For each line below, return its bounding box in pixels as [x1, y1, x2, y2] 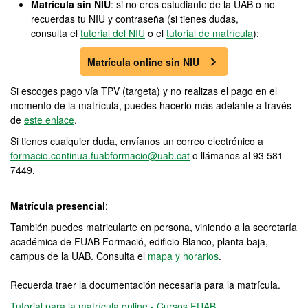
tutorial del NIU [80, 26, 145, 40]
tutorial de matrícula [166, 26, 253, 40]
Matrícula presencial [10, 199, 105, 212]
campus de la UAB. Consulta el [10, 249, 148, 263]
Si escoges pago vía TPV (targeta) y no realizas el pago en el [10, 84, 277, 98]
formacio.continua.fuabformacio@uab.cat [10, 148, 190, 162]
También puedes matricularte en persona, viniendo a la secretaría [10, 220, 297, 234]
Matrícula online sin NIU [87, 55, 200, 69]
